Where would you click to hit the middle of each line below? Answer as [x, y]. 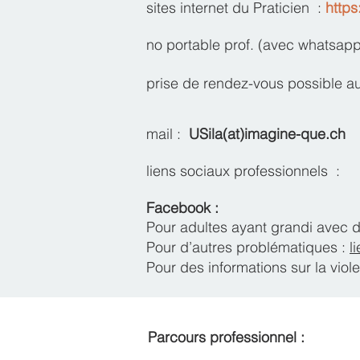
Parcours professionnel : [226, 337]
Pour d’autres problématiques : [248, 247]
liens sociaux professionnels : [245, 171]
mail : [166, 134]
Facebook [178, 208]
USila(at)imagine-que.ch [267, 134]
